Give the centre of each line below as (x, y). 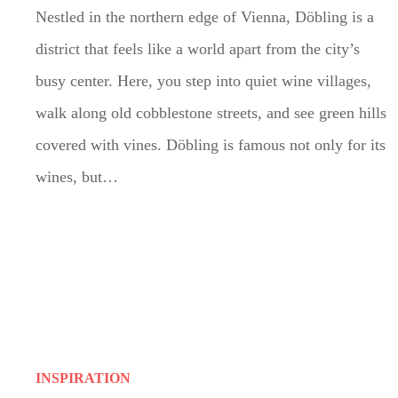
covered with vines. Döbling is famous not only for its (211, 144)
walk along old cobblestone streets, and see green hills (211, 112)
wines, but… (77, 176)
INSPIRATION (83, 378)
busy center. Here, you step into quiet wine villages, (203, 80)
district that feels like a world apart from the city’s (198, 48)
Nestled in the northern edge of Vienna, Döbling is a (205, 16)
